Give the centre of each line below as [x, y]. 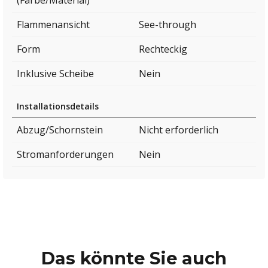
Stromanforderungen [65, 155]
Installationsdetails [58, 106]
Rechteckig [163, 49]
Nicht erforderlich [179, 130]
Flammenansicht [53, 25]
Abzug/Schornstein [60, 130]
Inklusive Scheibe [55, 74]
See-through [167, 25]
